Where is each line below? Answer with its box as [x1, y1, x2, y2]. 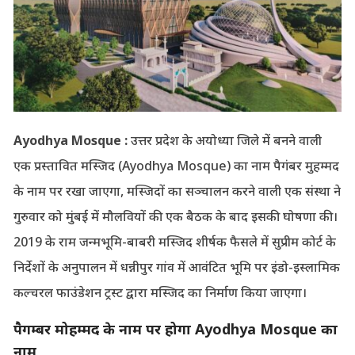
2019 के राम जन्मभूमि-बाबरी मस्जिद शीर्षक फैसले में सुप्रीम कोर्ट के [13, 232, 336, 250]
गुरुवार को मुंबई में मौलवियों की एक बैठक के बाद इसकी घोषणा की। [13, 207, 338, 225]
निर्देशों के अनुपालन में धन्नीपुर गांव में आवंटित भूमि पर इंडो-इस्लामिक [13, 258, 340, 276]
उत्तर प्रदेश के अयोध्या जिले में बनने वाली [127, 131, 322, 149]
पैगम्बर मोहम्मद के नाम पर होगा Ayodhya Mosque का [13, 319, 338, 338]
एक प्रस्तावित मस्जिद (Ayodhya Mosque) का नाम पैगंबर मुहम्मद [13, 156, 339, 174]
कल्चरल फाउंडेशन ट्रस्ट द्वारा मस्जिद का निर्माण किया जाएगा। [13, 283, 307, 301]
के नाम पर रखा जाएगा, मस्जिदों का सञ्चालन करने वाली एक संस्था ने [13, 181, 341, 200]
